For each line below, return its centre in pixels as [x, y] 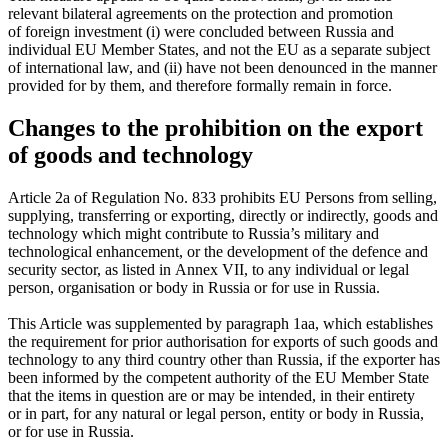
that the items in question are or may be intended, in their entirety [211, 395]
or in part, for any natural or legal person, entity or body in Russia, [216, 413]
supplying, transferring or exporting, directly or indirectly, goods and [223, 215]
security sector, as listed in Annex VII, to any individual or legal [208, 269]
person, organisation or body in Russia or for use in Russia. [194, 287]
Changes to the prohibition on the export [215, 128]
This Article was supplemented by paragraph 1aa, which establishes [220, 323]
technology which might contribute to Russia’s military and [193, 233]
